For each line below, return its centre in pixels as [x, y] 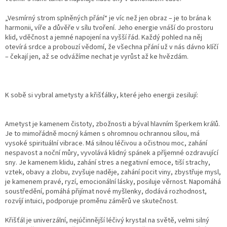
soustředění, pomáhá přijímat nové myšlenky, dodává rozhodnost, [106, 192]
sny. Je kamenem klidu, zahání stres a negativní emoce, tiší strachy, [108, 163]
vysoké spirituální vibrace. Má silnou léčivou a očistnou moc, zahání [106, 144]
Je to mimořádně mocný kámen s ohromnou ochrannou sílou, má [102, 134]
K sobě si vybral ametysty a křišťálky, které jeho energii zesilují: [102, 96]
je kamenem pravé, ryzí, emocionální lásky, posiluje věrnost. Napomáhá [113, 182]
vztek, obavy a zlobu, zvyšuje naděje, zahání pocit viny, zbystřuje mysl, [113, 173]
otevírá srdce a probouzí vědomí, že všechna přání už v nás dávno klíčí [112, 47]
